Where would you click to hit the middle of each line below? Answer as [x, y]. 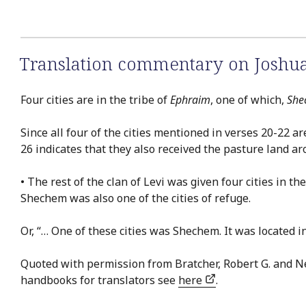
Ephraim [190, 99]
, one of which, [249, 99]
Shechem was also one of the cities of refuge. [136, 198]
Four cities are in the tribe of [95, 99]
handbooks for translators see [99, 280]
